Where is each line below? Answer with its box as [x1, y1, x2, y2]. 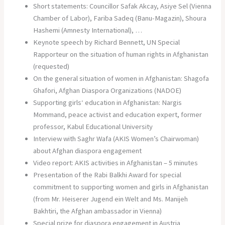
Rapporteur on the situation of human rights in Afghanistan [33, 50, 209, 59]
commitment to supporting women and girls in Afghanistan [33, 182, 209, 192]
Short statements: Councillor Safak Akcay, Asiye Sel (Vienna [33, 2, 212, 11]
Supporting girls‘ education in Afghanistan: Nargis [33, 98, 182, 107]
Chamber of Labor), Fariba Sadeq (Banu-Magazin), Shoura [33, 14, 207, 23]
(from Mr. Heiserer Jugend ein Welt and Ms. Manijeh [33, 194, 188, 204]
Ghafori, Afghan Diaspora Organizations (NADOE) [33, 86, 182, 95]
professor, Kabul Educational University [33, 122, 153, 132]
